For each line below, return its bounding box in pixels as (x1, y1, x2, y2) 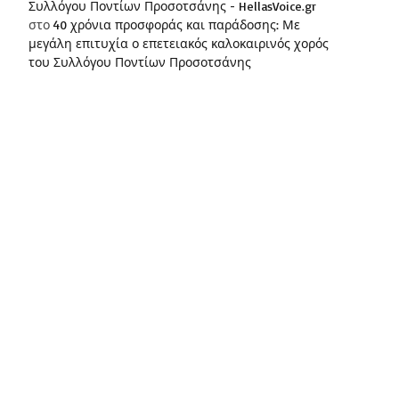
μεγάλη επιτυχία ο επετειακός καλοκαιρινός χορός (28, 36, 329, 52)
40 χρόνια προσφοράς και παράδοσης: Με (53, 17, 300, 33)
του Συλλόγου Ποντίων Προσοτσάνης (28, 54, 251, 70)
